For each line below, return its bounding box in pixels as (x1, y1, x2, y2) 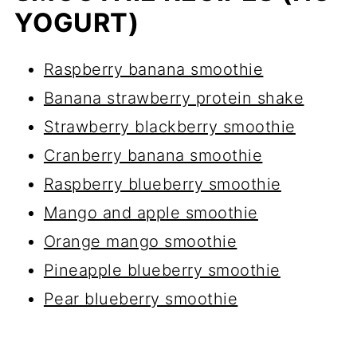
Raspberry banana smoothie (43, 60, 264, 80)
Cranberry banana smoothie (43, 146, 263, 166)
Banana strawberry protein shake (43, 88, 304, 108)
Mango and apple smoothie (43, 203, 258, 223)
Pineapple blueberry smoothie (43, 261, 280, 280)
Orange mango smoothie (43, 232, 237, 252)
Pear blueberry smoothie (43, 289, 238, 309)
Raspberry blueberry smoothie (43, 175, 281, 194)
